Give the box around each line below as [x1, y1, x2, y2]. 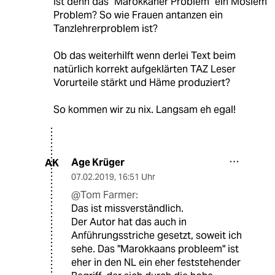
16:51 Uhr [118, 171, 155, 183]
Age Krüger [71, 156, 125, 169]
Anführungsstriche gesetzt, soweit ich [71, 229, 242, 242]
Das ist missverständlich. [71, 202, 184, 215]
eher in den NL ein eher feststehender [71, 256, 241, 269]
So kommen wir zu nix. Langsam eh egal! [53, 103, 236, 117]
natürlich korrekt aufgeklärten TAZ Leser [53, 63, 236, 76]
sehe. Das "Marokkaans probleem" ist [71, 242, 239, 256]
